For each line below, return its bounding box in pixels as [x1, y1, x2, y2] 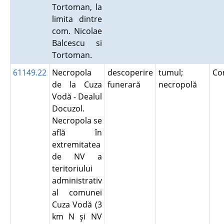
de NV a [51, 151, 102, 162]
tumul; [158, 67, 183, 78]
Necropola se [51, 115, 102, 126]
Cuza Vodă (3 [51, 199, 102, 210]
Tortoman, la [51, 1, 102, 12]
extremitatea [51, 139, 100, 150]
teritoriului [51, 163, 92, 174]
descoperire [107, 67, 153, 78]
